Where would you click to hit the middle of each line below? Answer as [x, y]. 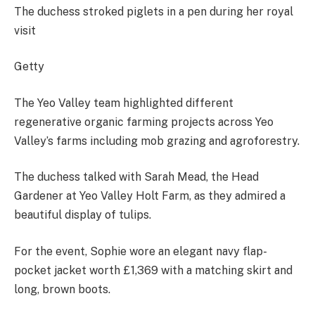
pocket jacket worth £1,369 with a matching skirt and [153, 270]
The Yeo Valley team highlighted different [124, 103]
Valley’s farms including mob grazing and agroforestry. [157, 141]
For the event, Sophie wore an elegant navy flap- [141, 251]
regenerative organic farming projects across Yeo [144, 122]
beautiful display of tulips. [83, 215]
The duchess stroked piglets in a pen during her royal [154, 11]
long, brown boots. [62, 289]
